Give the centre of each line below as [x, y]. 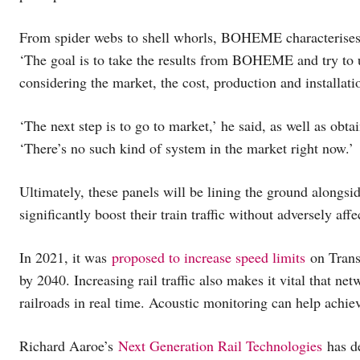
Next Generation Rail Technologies [220, 345]
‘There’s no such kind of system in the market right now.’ [186, 147]
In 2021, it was [65, 257]
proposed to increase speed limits [209, 257]
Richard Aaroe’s [69, 345]
